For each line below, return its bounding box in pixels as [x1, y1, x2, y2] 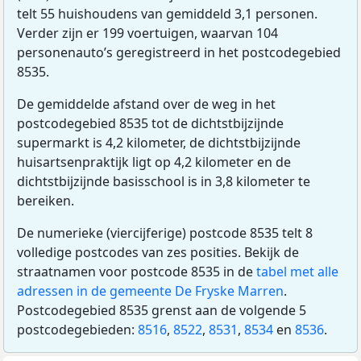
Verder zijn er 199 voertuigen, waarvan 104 [17, 24, 278, 43]
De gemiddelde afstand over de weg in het [17, 95, 276, 114]
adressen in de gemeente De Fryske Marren [17, 282, 284, 301]
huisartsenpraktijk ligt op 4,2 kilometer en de [17, 153, 291, 172]
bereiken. [17, 192, 74, 210]
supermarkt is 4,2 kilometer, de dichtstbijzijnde [17, 134, 301, 152]
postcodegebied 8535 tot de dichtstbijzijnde [17, 114, 284, 133]
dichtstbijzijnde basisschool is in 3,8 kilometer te [17, 172, 310, 191]
